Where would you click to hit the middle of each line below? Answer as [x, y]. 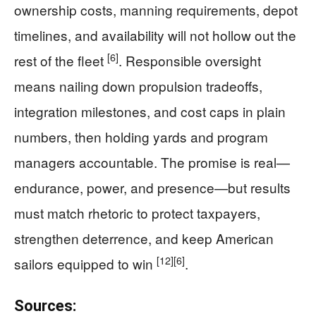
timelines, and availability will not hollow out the [155, 35]
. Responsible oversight [190, 61]
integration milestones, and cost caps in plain [150, 111]
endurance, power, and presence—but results [152, 188]
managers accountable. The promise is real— [152, 162]
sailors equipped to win [85, 264]
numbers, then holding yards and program [141, 137]
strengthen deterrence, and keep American [144, 238]
